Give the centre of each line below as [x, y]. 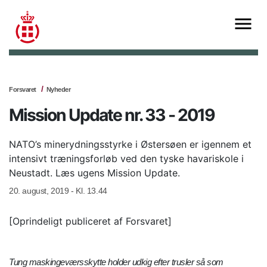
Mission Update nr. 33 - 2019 [112, 115]
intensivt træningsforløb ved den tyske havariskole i [126, 159]
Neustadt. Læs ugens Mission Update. [94, 173]
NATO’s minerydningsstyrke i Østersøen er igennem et [130, 145]
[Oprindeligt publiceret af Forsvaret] [90, 221]
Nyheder [58, 90]
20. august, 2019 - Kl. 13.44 [58, 191]
